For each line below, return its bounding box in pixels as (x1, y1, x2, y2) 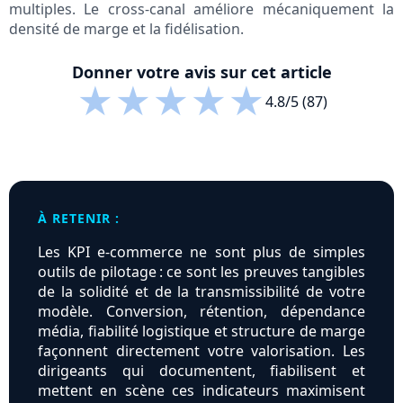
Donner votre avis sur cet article (71, 61, 332, 84)
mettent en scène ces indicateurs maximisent (38, 381, 365, 401)
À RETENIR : (38, 210, 120, 228)
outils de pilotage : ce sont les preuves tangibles (38, 262, 365, 282)
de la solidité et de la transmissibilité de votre (38, 282, 365, 302)
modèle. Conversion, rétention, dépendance (38, 301, 365, 322)
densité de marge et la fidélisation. (9, 19, 244, 40)
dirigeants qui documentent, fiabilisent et (38, 361, 365, 381)
